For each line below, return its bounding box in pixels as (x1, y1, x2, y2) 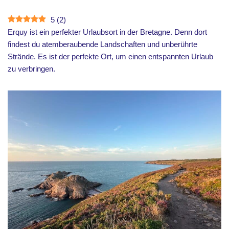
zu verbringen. (8, 64, 55, 73)
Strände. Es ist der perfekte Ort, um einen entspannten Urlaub (8, 52, 213, 61)
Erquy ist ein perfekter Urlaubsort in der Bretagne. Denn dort (8, 28, 207, 36)
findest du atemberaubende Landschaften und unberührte (8, 40, 197, 49)
